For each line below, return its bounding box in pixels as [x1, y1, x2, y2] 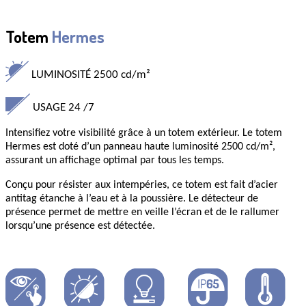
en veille [131, 206, 169, 218]
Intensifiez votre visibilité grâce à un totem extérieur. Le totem [5, 127, 282, 139]
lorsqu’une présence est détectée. [5, 220, 155, 232]
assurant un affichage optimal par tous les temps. [5, 154, 224, 166]
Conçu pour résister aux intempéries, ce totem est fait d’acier [5, 179, 278, 191]
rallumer [240, 206, 279, 218]
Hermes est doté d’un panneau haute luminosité [5, 141, 221, 152]
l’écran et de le [169, 206, 240, 218]
